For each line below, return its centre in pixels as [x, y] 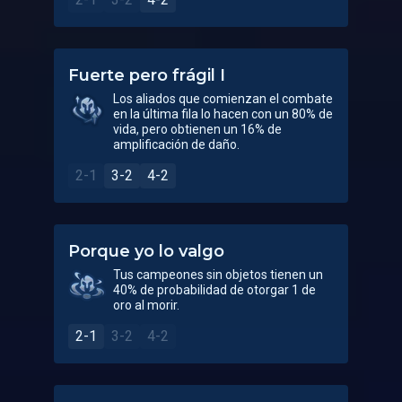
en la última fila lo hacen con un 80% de [223, 114]
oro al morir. [146, 305]
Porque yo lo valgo [146, 251]
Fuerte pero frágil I [147, 75]
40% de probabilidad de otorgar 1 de [214, 290]
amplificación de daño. [176, 144]
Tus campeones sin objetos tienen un [218, 275]
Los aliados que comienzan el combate [223, 99]
